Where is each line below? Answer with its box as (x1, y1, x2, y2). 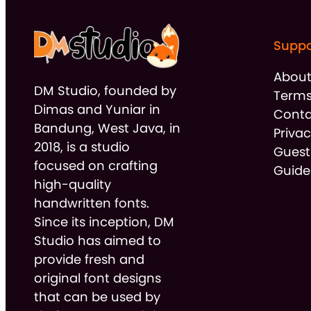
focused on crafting (33, 156, 158, 174)
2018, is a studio (33, 137, 130, 155)
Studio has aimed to (33, 231, 161, 249)
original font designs (33, 269, 161, 287)
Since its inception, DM (33, 212, 174, 230)
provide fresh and (33, 250, 144, 268)
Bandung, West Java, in (33, 119, 180, 137)
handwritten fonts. (33, 194, 149, 212)
